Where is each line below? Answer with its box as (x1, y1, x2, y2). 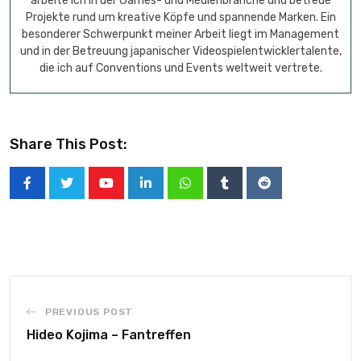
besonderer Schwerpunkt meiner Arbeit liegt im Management (22, 27, 339, 41)
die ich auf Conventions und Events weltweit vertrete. (39, 61, 322, 75)
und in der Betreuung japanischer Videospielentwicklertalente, (19, 44, 342, 58)
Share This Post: (10, 135, 127, 153)
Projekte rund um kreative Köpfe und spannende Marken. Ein (25, 10, 336, 24)
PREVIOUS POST (44, 306, 134, 317)
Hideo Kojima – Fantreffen (27, 327, 191, 342)
